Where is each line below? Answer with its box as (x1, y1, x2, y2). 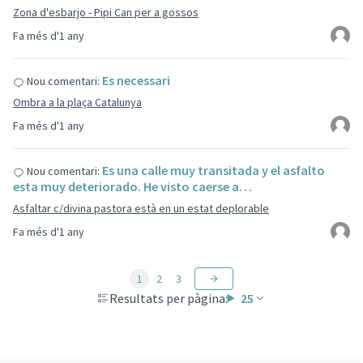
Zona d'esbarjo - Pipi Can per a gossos (13, 5, 199, 19)
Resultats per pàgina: (109, 290, 228, 306)
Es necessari (102, 72, 170, 88)
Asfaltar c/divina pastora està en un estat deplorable (13, 201, 269, 216)
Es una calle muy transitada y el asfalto (102, 162, 325, 178)
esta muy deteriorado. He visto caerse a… (13, 178, 252, 194)
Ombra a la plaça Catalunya (13, 95, 142, 109)
